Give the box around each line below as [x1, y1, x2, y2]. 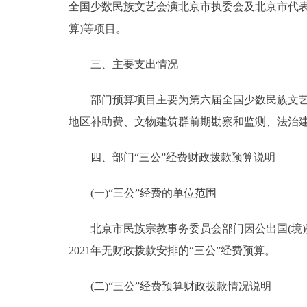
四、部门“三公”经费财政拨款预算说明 [69, 151, 275, 163]
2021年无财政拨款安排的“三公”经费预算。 [69, 244, 275, 256]
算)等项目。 [69, 22, 127, 34]
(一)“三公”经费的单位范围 [69, 186, 217, 199]
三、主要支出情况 [69, 58, 178, 70]
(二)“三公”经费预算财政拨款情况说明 [69, 280, 271, 292]
